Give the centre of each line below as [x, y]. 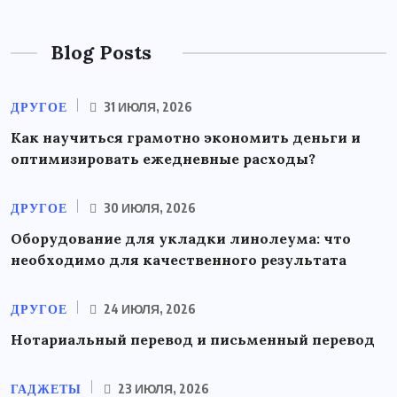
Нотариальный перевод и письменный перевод [193, 340]
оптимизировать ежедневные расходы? [163, 159]
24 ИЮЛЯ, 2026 [148, 309]
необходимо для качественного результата [179, 260]
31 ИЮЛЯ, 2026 [147, 107]
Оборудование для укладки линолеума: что [181, 239]
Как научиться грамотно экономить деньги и [186, 138]
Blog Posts [101, 53]
